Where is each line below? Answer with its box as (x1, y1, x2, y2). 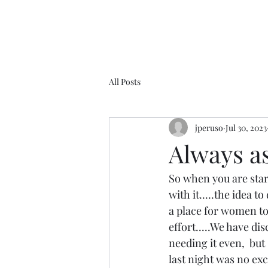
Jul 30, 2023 (226, 121, 267, 133)
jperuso (195, 121, 223, 133)
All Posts (109, 75, 141, 87)
